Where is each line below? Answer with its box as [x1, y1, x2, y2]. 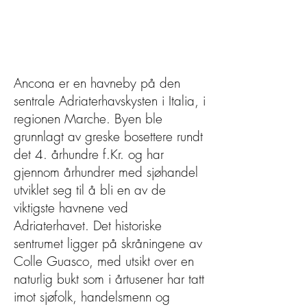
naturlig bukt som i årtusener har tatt [14, 270, 204, 288]
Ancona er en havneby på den [14, 74, 180, 92]
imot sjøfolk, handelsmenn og [14, 288, 170, 306]
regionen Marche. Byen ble [14, 110, 162, 127]
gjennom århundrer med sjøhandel [14, 163, 198, 181]
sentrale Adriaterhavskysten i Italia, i [14, 92, 206, 110]
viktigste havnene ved [14, 199, 128, 217]
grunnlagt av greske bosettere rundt [14, 127, 203, 145]
